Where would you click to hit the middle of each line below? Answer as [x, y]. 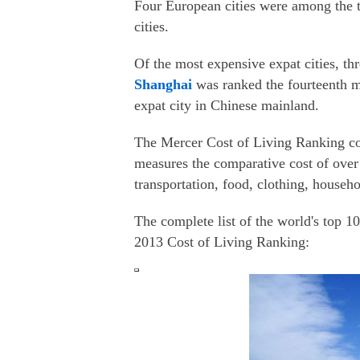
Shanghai [163, 84]
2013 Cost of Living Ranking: [222, 242]
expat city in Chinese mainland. [227, 105]
